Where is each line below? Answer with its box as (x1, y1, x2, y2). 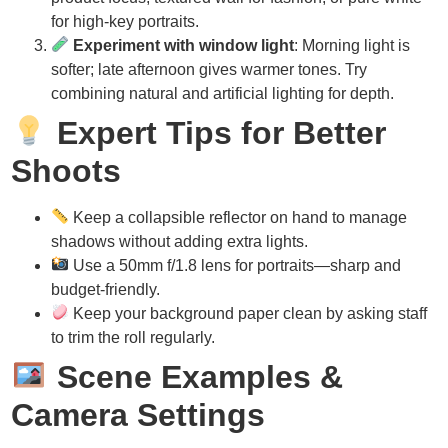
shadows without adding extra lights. (51, 232, 309, 250)
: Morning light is (294, 36, 411, 54)
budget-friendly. (51, 280, 161, 298)
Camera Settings (11, 396, 266, 433)
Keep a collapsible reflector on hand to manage (69, 208, 408, 226)
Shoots (11, 152, 122, 189)
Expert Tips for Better (47, 114, 386, 151)
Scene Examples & (47, 358, 343, 395)
